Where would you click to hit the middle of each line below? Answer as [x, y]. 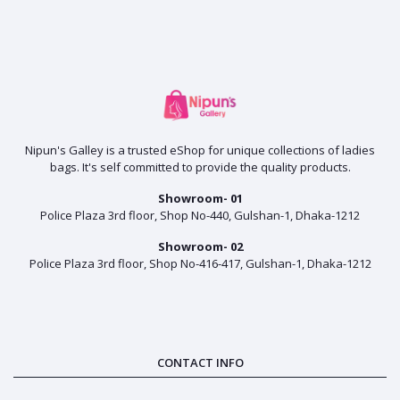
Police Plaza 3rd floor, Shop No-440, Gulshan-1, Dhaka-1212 [200, 216]
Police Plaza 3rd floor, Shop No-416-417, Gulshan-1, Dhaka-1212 [200, 264]
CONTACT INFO [200, 363]
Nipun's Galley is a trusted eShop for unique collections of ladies [200, 150]
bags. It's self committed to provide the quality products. [200, 167]
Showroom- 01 [200, 199]
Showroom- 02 [200, 247]
